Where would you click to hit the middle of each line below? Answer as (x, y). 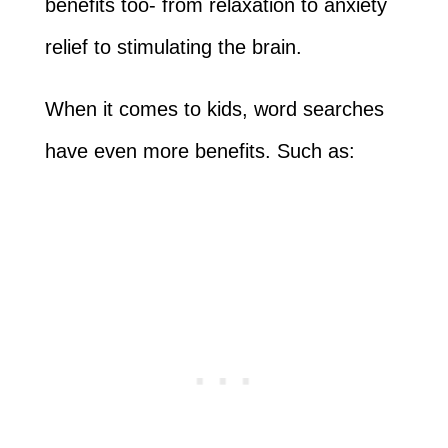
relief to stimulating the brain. (176, 46)
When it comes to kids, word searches (214, 108)
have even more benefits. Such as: (199, 150)
